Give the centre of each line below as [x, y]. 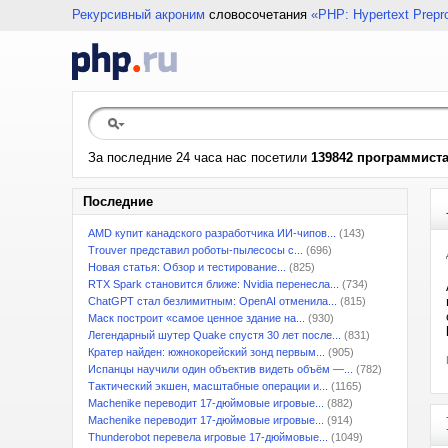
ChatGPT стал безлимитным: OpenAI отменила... [212, 301]
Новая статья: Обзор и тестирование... [187, 267]
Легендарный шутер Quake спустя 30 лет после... [214, 335]
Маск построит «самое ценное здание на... [196, 318]
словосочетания [258, 14]
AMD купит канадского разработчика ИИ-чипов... [212, 233]
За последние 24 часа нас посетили [199, 157]
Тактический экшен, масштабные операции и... [208, 386]
